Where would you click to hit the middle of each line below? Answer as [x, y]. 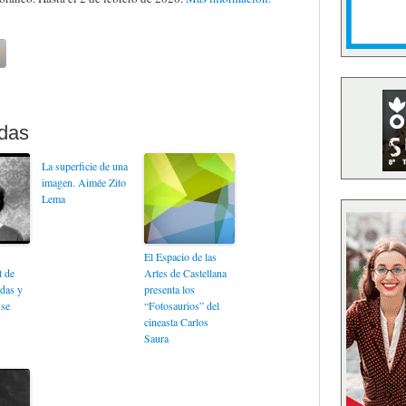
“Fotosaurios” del [181, 305]
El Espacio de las [180, 256]
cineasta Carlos [176, 322]
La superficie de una [84, 166]
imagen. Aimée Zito [83, 182]
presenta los [169, 289]
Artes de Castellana [185, 273]
